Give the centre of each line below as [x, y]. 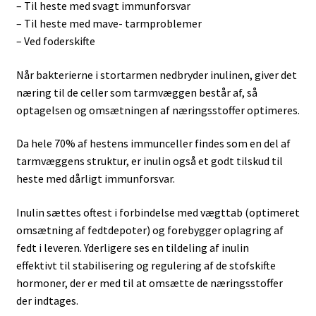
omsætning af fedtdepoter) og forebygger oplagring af [150, 230]
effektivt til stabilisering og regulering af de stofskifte [146, 266]
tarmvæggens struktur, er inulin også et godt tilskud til [149, 161]
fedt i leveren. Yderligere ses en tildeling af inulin [132, 248]
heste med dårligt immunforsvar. [95, 179]
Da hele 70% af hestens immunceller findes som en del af [153, 144]
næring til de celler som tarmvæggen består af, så [136, 92]
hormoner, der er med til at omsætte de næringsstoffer [149, 283]
